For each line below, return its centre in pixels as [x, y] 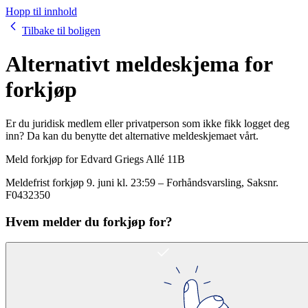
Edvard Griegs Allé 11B [133, 159]
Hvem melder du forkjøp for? [89, 221]
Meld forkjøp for [43, 159]
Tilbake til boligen [61, 31]
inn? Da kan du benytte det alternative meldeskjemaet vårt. [132, 135]
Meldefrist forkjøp [45, 182]
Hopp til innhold [41, 11]
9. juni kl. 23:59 [121, 182]
